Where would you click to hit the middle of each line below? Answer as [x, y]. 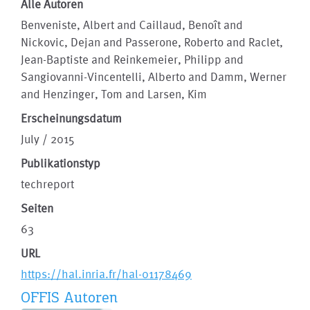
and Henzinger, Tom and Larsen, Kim [114, 94]
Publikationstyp [61, 163]
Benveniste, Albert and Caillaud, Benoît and [132, 25]
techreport [47, 184]
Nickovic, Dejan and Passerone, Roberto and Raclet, [152, 42]
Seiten [37, 208]
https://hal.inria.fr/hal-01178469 [106, 274]
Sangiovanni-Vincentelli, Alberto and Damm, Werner [154, 76]
